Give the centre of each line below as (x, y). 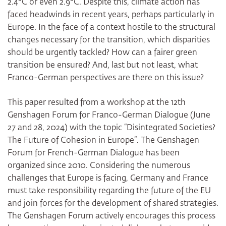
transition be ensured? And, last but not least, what (103, 66)
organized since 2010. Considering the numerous (99, 166)
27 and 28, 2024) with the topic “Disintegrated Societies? (111, 128)
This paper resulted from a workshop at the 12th (97, 103)
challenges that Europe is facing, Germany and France (108, 179)
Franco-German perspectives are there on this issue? (107, 78)
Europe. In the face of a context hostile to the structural (111, 28)
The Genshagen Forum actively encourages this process (111, 217)
